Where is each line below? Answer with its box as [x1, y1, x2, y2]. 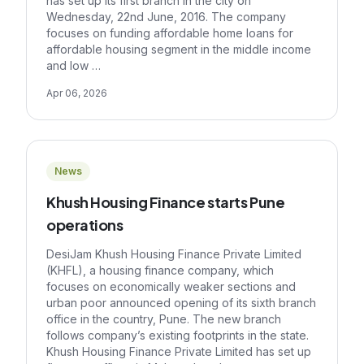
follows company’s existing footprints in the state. [46, 328, 309, 342]
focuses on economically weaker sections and [46, 279, 296, 293]
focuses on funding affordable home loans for [46, 26, 293, 40]
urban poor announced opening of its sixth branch [46, 296, 316, 310]
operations [46, 215, 123, 234]
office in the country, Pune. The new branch [46, 312, 281, 326]
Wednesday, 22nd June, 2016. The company [46, 10, 286, 24]
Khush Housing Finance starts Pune [46, 193, 285, 211]
